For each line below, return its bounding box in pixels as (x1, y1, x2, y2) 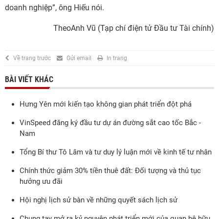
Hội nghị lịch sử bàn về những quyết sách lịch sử (20, 196, 177, 204)
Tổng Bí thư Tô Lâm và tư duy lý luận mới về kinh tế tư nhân (20, 148, 212, 156)
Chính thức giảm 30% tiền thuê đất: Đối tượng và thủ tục (20, 166, 201, 175)
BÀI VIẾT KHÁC (5, 75, 53, 84)
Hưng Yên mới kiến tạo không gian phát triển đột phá (20, 100, 192, 109)
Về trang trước (13, 55, 51, 62)
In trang (107, 55, 127, 62)
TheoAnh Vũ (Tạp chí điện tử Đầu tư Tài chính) (53, 23, 214, 33)
